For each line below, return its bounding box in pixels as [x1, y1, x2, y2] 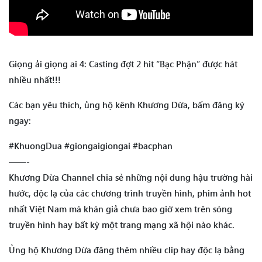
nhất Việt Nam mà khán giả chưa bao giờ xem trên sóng [9, 203, 232, 215]
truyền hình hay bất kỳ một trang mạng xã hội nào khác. [9, 219, 235, 231]
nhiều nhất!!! [9, 74, 61, 86]
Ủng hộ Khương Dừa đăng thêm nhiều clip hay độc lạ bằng [9, 244, 244, 256]
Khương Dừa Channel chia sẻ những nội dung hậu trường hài [9, 171, 253, 184]
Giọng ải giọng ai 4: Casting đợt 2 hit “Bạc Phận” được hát [9, 58, 237, 70]
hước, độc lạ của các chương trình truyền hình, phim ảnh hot [9, 187, 251, 199]
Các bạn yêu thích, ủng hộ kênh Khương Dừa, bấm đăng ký [9, 99, 244, 111]
